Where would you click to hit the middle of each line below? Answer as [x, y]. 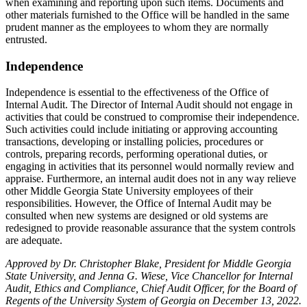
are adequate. [34, 241]
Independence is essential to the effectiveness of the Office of [137, 93]
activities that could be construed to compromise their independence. [152, 117]
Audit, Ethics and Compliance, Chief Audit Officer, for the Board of [151, 288]
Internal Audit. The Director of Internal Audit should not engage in [149, 105]
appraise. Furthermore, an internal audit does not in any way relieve [151, 179]
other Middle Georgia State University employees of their [129, 191]
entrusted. [26, 39]
